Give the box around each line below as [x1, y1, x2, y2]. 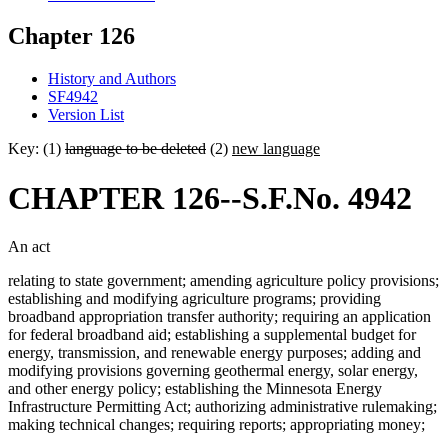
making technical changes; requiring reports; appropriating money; [8, 416, 425, 434]
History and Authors [48, 70, 176, 88]
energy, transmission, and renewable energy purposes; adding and [8, 344, 421, 362]
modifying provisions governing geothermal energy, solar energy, [8, 362, 418, 380]
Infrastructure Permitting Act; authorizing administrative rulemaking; [8, 398, 437, 416]
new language [232, 140, 320, 158]
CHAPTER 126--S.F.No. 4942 [8, 179, 412, 216]
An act [8, 238, 50, 256]
